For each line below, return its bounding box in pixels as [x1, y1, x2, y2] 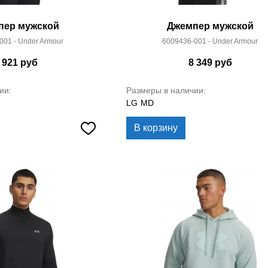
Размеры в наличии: [126, 86, 206, 95]
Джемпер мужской [166, 21, 254, 31]
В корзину [134, 123, 178, 133]
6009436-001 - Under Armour [162, 37, 258, 45]
